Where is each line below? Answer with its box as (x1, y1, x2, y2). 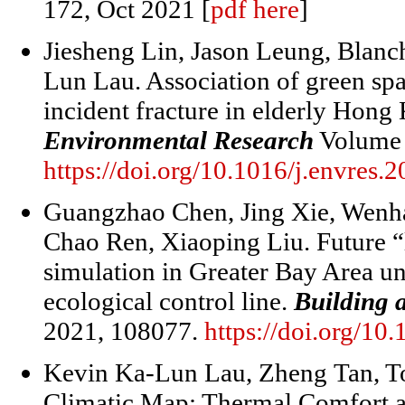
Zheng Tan (259, 358, 373, 387)
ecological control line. (43, 287, 294, 316)
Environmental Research (43, 126, 314, 155)
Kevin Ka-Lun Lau (43, 358, 246, 387)
